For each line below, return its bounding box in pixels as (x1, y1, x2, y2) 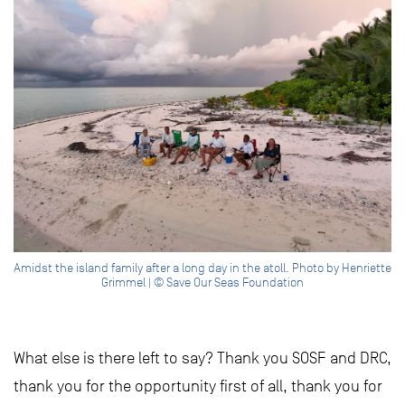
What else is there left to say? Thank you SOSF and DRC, (14, 349, 391, 368)
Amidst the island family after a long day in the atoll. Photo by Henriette (14, 260, 391, 277)
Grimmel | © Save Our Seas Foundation (101, 275, 304, 291)
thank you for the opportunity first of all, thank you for (14, 377, 382, 396)
